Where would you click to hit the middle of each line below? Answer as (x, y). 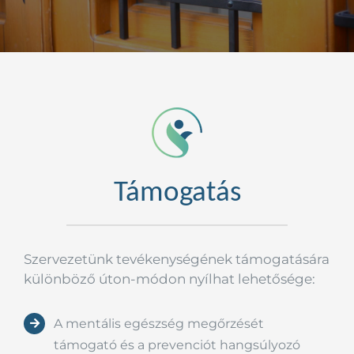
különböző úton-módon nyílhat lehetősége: (169, 279)
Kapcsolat (44, 51)
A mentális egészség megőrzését (159, 323)
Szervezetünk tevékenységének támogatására (176, 259)
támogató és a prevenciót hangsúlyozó (177, 345)
